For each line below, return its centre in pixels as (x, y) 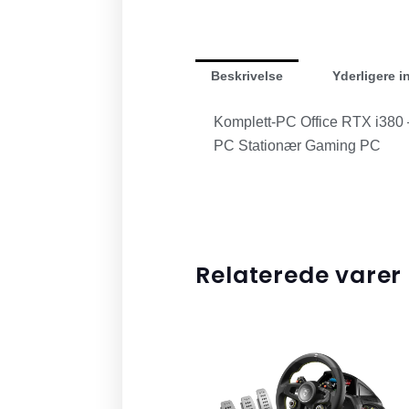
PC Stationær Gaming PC (298, 146)
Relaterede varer (299, 276)
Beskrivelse (247, 75)
